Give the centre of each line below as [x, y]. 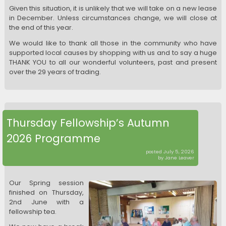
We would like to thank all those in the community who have [113, 43]
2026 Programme [54, 138]
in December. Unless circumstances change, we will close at [113, 18]
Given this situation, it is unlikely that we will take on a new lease [113, 9]
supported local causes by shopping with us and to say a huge [113, 52]
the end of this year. [41, 28]
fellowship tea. [33, 211]
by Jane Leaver [176, 157]
